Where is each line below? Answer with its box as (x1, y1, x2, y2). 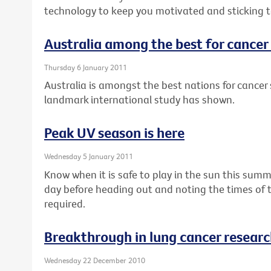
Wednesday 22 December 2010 (44, 255, 145, 265)
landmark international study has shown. (44, 93, 235, 107)
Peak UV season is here (44, 123, 184, 142)
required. (44, 196, 85, 211)
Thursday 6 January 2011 (44, 62, 127, 72)
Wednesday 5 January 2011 (44, 151, 133, 162)
